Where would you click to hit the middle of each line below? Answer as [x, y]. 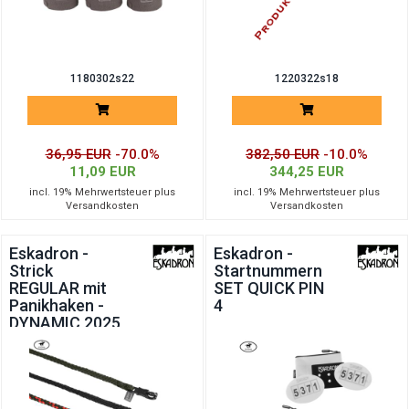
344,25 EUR [307, 172]
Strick [31, 271]
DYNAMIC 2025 [65, 323]
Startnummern [268, 271]
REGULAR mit [58, 288]
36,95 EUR [78, 154]
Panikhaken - [57, 305]
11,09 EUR [102, 172]
